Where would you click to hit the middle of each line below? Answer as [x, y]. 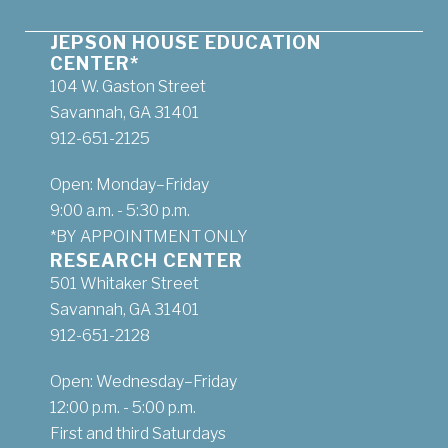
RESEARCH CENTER [146, 260]
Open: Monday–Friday [129, 184]
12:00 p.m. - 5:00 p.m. [123, 407]
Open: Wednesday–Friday [143, 381]
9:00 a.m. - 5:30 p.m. [120, 210]
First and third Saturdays [138, 433]
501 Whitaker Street [124, 283]
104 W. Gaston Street [128, 86]
